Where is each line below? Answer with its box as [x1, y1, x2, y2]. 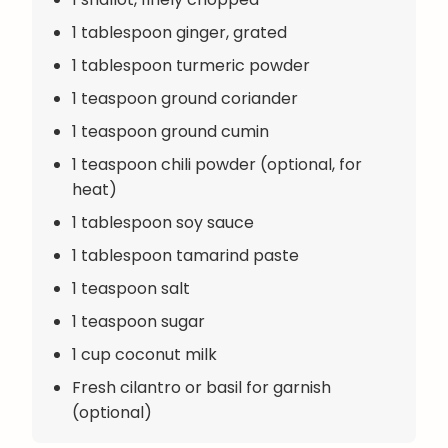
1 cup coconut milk [72, 342, 217, 366]
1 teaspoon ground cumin [72, 119, 269, 143]
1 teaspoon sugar [72, 309, 205, 333]
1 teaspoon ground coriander [72, 86, 298, 110]
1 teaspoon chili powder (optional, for [72, 152, 362, 176]
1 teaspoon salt [72, 276, 190, 300]
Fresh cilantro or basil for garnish [72, 375, 331, 399]
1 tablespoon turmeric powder [72, 53, 310, 77]
